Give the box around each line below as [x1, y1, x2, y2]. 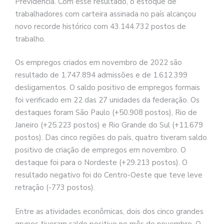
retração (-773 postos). [15, 182, 95, 193]
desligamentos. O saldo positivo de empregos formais [15, 82, 200, 93]
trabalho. [15, 33, 45, 44]
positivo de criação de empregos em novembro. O [15, 145, 186, 155]
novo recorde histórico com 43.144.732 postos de [15, 21, 186, 31]
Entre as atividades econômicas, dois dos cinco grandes [15, 206, 203, 216]
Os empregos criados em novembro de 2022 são [15, 57, 182, 68]
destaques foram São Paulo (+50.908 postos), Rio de [15, 107, 197, 118]
